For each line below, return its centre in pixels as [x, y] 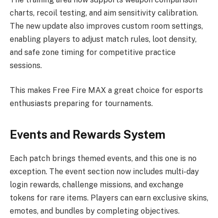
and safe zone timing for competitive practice [93, 52]
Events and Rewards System [88, 134]
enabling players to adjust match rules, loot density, [103, 39]
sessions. [26, 65]
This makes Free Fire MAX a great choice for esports [106, 91]
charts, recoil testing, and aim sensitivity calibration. [104, 13]
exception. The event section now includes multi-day [104, 171]
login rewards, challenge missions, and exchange [97, 184]
